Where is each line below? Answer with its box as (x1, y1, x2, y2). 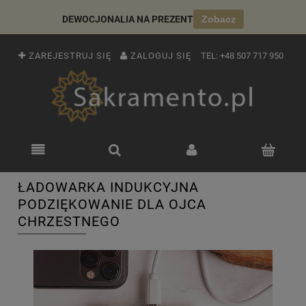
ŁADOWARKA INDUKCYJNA (18, 179, 199, 195)
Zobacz (201, 14, 236, 25)
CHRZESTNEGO (18, 213, 120, 229)
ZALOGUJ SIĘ (130, 51, 191, 61)
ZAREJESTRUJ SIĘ (29, 51, 111, 61)
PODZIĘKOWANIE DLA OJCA (18, 196, 206, 212)
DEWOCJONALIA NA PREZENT (62, 14, 193, 25)
